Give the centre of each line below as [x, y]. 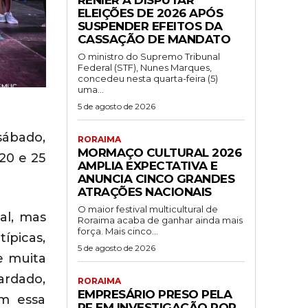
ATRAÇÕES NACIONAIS [144, 191]
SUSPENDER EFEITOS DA [150, 26]
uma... [90, 89]
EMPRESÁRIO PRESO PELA [154, 294]
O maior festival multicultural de [147, 209]
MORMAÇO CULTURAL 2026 [159, 152]
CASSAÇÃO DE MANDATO [154, 39]
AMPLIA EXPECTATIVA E [147, 165]
